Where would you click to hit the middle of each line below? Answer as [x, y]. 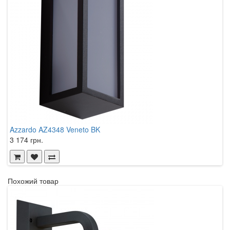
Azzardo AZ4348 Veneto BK [55, 129]
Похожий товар [33, 180]
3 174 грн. [26, 139]
